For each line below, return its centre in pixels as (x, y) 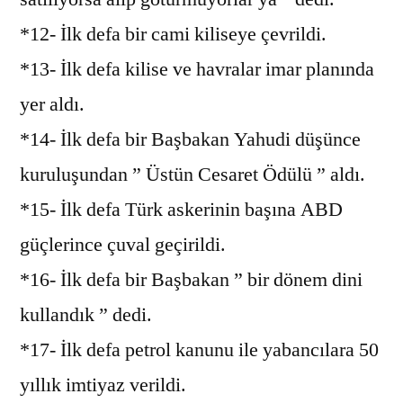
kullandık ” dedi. (86, 314)
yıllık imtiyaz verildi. (103, 385)
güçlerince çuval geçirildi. (123, 244)
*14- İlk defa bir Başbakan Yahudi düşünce (190, 139)
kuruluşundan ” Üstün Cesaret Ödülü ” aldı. (193, 174)
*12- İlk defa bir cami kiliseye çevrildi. (173, 34)
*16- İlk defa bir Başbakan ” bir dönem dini (191, 279)
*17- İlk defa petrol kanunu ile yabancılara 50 (199, 349)
